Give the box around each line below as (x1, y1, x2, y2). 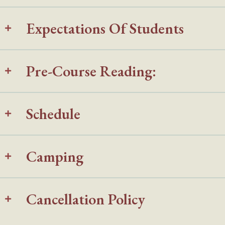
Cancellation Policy (26, 189, 145, 209)
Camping (26, 146, 83, 166)
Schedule (26, 103, 80, 124)
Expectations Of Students (26, 18, 184, 38)
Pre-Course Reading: (26, 61, 156, 81)
